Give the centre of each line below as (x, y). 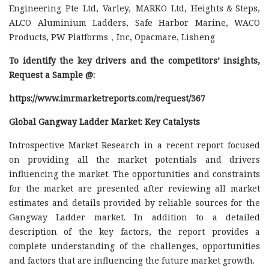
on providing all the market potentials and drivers (134, 159)
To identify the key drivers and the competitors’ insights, (134, 60)
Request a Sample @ (51, 74)
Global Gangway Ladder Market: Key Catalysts (104, 121)
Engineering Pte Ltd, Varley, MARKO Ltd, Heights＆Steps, (134, 8)
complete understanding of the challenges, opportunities (134, 246)
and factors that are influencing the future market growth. (132, 260)
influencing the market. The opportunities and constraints (134, 174)
